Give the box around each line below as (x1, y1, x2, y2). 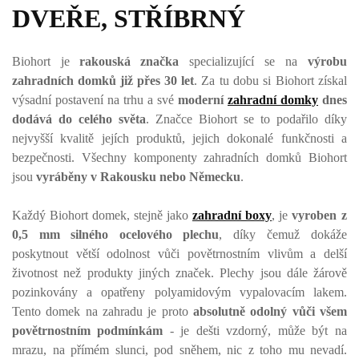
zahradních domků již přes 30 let (12, 74, 194, 87)
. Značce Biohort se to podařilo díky (146, 112, 347, 126)
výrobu (308, 54, 347, 68)
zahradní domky (228, 93, 318, 107)
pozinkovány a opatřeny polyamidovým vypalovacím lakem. (12, 285, 347, 299)
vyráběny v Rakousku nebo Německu (36, 170, 240, 184)
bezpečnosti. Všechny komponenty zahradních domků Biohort (12, 151, 347, 164)
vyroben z (292, 208, 347, 222)
